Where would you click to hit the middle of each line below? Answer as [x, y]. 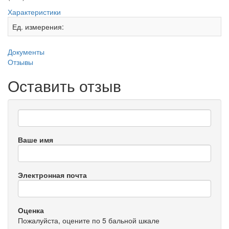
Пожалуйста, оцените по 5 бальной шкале [89, 221]
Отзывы [20, 62]
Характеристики [34, 12]
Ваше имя [36, 140]
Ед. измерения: [38, 27]
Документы [26, 52]
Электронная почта [52, 175]
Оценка [31, 210]
